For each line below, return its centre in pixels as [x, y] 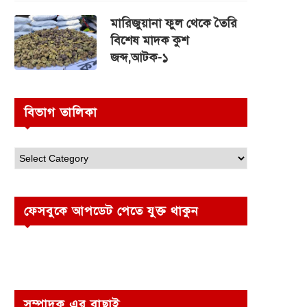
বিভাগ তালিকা [61, 112]
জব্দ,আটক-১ [139, 58]
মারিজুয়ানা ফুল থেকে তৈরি [174, 23]
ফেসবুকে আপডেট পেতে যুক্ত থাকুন [111, 211]
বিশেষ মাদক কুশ [149, 40]
